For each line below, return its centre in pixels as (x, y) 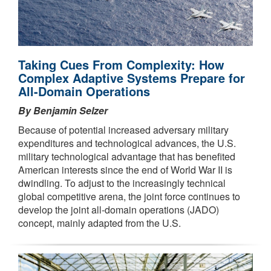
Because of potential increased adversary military (123, 129)
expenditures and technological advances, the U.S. (127, 143)
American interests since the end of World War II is (125, 169)
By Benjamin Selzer (63, 110)
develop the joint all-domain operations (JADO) (119, 209)
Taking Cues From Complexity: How (121, 64)
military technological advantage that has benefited (127, 156)
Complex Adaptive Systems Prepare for (132, 77)
